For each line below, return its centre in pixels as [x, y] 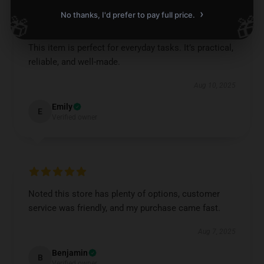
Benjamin [70, 253]
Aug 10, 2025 [215, 85]
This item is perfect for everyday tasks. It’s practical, [131, 48]
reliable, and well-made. [75, 62]
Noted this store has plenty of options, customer [124, 194]
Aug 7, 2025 [217, 232]
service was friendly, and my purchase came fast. [124, 208]
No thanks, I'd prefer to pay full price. [128, 15]
